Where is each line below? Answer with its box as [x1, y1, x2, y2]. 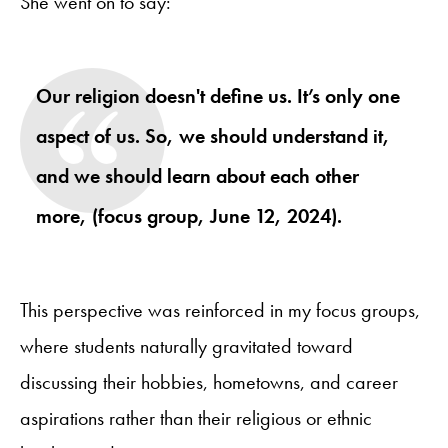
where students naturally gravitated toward [20, 333, 353, 360]
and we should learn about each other [36, 163, 359, 190]
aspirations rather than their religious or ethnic [20, 405, 372, 432]
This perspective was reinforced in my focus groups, [20, 297, 420, 324]
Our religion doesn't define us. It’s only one [36, 83, 400, 110]
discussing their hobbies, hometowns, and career [20, 369, 398, 396]
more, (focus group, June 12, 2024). [36, 203, 342, 230]
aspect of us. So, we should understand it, [36, 123, 390, 150]
